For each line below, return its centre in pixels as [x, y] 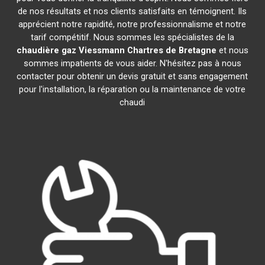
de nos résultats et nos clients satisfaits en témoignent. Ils [132, 11]
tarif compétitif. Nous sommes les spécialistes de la [132, 37]
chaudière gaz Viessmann [70, 50]
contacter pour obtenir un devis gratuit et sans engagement [132, 76]
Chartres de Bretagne [172, 50]
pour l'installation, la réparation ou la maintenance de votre [132, 89]
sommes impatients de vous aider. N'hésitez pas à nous [132, 63]
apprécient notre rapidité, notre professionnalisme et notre [132, 24]
